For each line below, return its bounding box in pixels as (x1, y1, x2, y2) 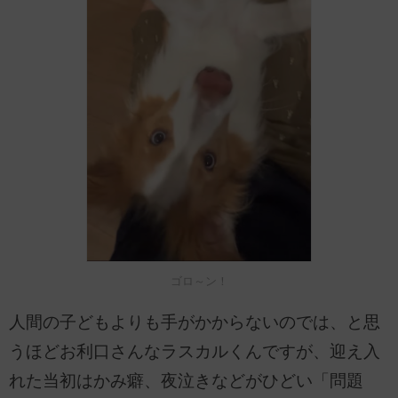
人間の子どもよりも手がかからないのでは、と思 (9, 313, 380, 332)
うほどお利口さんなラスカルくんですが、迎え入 (9, 342, 380, 362)
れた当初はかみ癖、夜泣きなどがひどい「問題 (9, 371, 363, 391)
